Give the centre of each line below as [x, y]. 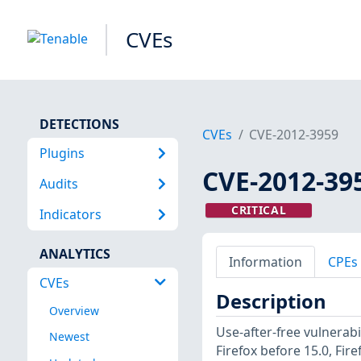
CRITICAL [259, 210]
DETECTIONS [79, 124]
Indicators [70, 215]
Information [265, 261]
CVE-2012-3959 [294, 135]
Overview [74, 311]
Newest [69, 337]
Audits [58, 183]
